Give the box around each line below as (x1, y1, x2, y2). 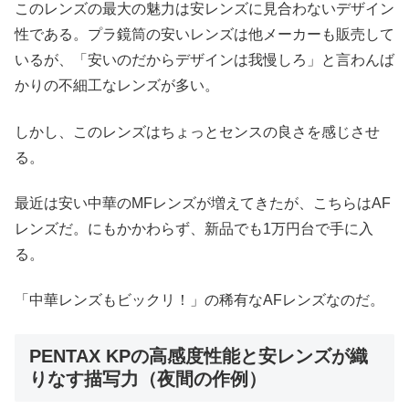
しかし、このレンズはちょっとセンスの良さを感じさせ (15, 123, 380, 140)
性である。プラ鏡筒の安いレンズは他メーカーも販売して (15, 26, 394, 43)
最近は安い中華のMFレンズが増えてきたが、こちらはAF (15, 195, 391, 212)
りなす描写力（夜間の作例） (29, 368, 267, 389)
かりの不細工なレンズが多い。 (15, 78, 219, 94)
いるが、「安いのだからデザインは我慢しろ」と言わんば (15, 52, 394, 68)
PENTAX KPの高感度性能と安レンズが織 (29, 345, 368, 366)
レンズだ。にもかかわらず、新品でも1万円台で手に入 (15, 221, 373, 237)
